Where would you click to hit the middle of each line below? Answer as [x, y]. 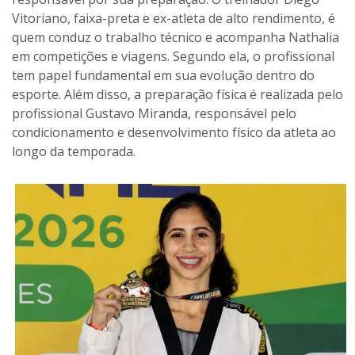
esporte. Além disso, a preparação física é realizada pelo [177, 94]
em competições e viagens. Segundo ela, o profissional [173, 56]
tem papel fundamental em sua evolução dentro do [163, 75]
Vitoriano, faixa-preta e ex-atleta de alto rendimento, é [174, 18]
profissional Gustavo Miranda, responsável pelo [154, 113]
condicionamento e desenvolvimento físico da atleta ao [174, 132]
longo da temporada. [74, 151]
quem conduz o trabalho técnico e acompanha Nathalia [176, 37]
